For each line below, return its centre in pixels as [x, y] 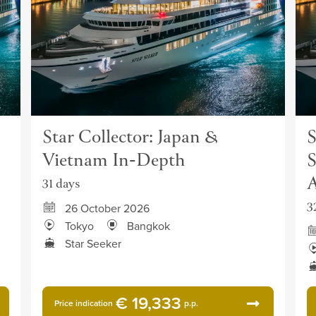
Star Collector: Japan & [130, 138]
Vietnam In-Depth [114, 162]
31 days [61, 185]
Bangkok [148, 226]
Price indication [84, 303]
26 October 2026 [107, 208]
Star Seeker [93, 243]
